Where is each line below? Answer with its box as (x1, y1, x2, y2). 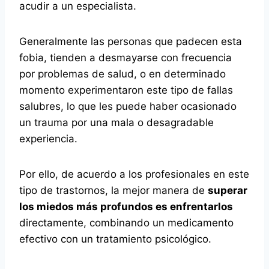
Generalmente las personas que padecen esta (19, 35, 242, 47)
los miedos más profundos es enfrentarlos (19, 201, 233, 213)
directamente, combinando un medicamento (19, 217, 234, 229)
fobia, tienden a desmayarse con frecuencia (19, 52, 232, 64)
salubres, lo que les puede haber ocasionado (19, 100, 237, 112)
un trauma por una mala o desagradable (19, 116, 214, 128)
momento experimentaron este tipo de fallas (19, 84, 233, 96)
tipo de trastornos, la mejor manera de (19, 184, 208, 196)
